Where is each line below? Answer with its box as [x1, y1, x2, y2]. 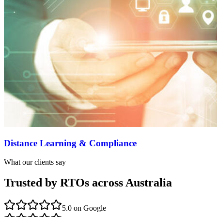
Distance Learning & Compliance [4, 138, 137, 149]
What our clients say [4, 157, 66, 166]
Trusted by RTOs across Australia [4, 176, 172, 189]
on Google [72, 203, 106, 212]
